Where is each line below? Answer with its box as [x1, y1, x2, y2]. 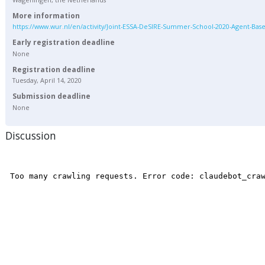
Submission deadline [12, 91, 91, 102]
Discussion [5, 128, 56, 143]
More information [12, 10, 80, 21]
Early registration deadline [12, 37, 115, 48]
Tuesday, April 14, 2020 [12, 76, 82, 85]
